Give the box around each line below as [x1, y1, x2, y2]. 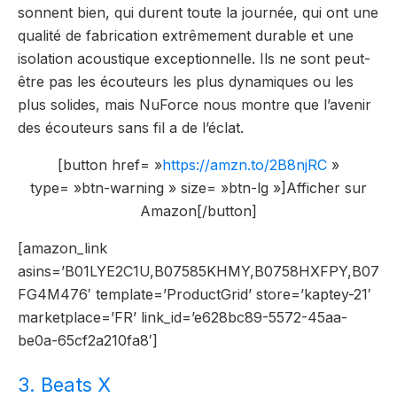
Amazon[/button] [140, 202, 257, 221]
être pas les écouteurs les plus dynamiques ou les [18, 73, 354, 91]
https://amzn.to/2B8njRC [162, 156, 327, 175]
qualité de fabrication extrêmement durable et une [18, 27, 354, 45]
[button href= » [58, 156, 162, 175]
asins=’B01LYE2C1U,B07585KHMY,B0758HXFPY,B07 [18, 262, 379, 281]
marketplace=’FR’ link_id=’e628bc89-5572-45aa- [18, 308, 347, 327]
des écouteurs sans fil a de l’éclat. [18, 119, 244, 137]
